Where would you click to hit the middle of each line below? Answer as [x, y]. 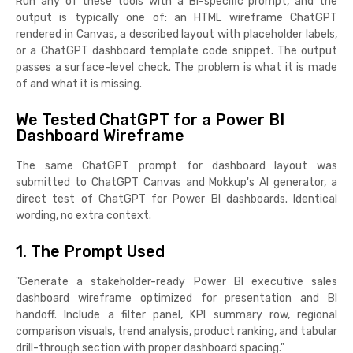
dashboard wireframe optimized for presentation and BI [176, 298]
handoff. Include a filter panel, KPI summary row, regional [176, 314]
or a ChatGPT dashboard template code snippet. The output [176, 50]
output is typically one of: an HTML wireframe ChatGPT [176, 17]
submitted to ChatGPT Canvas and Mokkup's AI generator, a [176, 182]
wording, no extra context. [84, 215]
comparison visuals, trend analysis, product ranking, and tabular [176, 331]
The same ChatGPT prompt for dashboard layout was [176, 165]
